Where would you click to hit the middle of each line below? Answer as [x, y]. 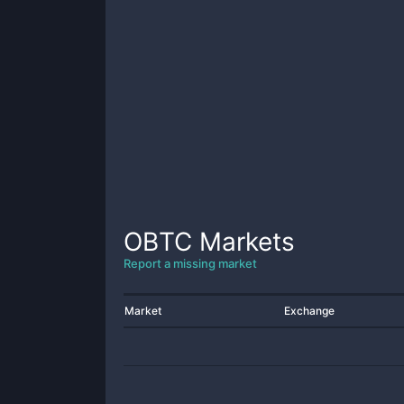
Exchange [309, 311]
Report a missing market [190, 263]
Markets [243, 242]
